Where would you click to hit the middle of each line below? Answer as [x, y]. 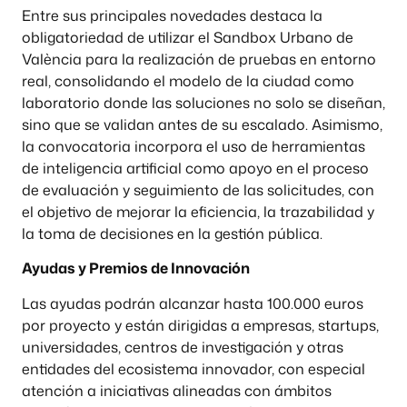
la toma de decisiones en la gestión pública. [172, 233]
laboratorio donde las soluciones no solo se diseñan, [203, 102]
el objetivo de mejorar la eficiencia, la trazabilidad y [198, 211]
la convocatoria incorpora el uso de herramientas [194, 146]
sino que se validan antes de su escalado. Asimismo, [202, 124]
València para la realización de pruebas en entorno [199, 59]
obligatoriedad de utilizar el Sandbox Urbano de [188, 37]
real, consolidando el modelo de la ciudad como [188, 80]
